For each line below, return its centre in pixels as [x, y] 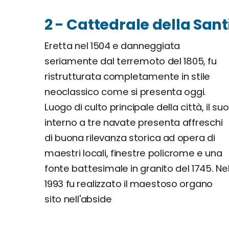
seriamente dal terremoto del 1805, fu [131, 61]
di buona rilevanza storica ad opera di [130, 138]
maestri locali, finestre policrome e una [133, 153]
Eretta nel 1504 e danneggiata [112, 46]
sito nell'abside [78, 199]
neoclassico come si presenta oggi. [125, 92]
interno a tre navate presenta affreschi [134, 122]
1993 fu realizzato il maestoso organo [129, 184]
